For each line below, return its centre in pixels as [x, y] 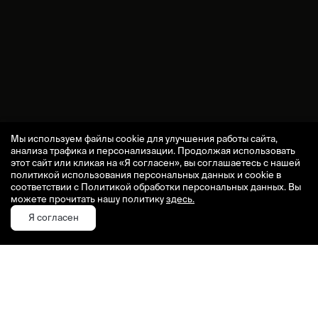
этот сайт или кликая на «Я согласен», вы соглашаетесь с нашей [155, 163]
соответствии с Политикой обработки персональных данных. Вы [156, 187]
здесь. [180, 199]
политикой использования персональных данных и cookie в [146, 175]
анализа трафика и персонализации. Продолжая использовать [153, 151]
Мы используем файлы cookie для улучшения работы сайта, [144, 139]
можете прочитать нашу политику [88, 199]
